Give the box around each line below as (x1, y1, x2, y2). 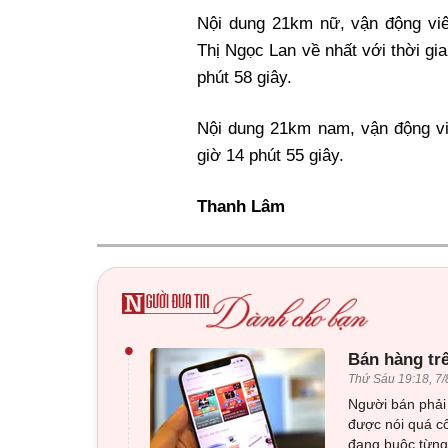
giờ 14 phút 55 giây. (197, 146, 344, 166)
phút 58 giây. (197, 68, 292, 88)
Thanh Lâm (197, 197, 285, 217)
